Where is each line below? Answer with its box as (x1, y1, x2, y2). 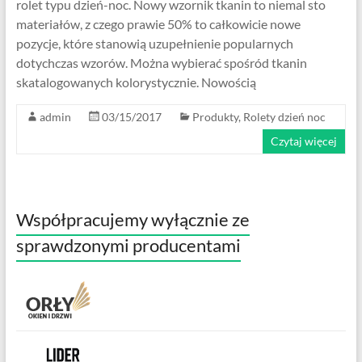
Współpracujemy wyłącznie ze (15, 208, 250, 230)
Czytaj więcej (271, 133, 338, 148)
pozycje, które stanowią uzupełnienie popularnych (15, 35, 293, 51)
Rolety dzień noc (242, 109, 326, 124)
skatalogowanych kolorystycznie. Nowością (15, 74, 256, 90)
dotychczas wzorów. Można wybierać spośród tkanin (15, 54, 307, 70)
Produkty (192, 109, 238, 124)
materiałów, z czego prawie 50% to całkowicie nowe (15, 15, 301, 32)
